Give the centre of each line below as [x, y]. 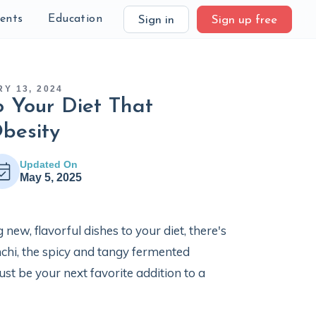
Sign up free [244, 20]
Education [75, 19]
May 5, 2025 [50, 177]
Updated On [48, 164]
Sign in [156, 20]
